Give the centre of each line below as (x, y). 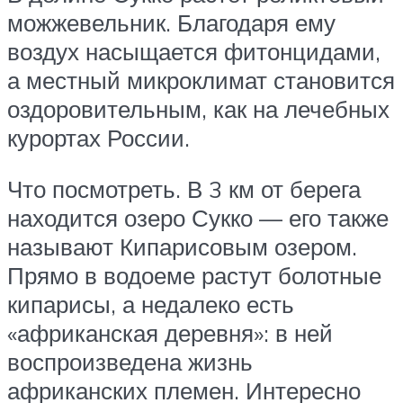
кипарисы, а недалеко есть (151, 304)
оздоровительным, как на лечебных (198, 108)
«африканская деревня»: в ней (170, 333)
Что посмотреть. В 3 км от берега (184, 189)
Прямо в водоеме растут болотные (194, 276)
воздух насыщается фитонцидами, (194, 51)
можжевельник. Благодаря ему (171, 22)
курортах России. (99, 137)
